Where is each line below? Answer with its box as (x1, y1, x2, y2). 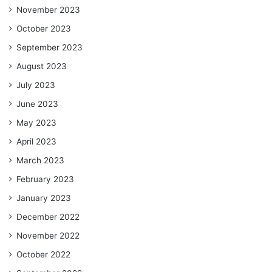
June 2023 (16, 98, 58, 109)
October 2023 (16, 23, 71, 33)
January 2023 (16, 192, 71, 203)
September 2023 (16, 42, 83, 52)
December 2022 (16, 211, 80, 222)
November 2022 (16, 230, 80, 240)
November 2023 (16, 4, 80, 15)
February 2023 (16, 174, 74, 184)
